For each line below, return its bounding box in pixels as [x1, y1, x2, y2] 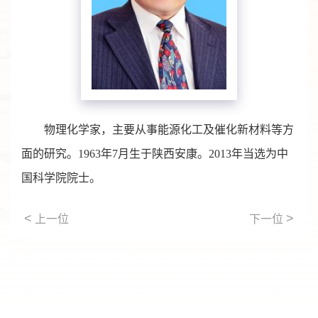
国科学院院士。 [21, 172, 101, 185]
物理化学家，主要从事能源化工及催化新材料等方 [44, 124, 294, 136]
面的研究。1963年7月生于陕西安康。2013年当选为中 [21, 148, 288, 160]
